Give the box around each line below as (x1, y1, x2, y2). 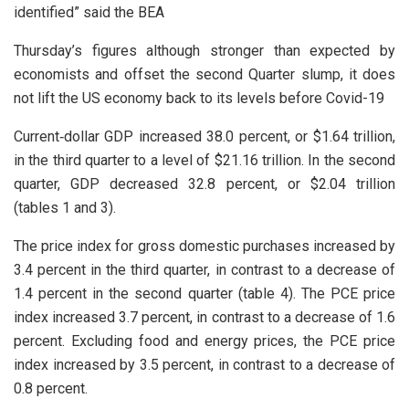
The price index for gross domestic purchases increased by (14, 236, 395, 255)
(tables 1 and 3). (14, 198, 116, 216)
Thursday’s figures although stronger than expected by (14, 41, 395, 59)
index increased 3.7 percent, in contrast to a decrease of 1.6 (14, 308, 395, 326)
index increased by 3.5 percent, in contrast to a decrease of (14, 355, 395, 373)
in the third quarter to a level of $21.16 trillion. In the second (14, 151, 395, 169)
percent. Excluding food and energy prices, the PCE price (14, 331, 395, 350)
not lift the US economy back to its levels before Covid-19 (14, 89, 384, 107)
